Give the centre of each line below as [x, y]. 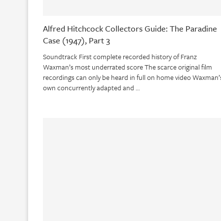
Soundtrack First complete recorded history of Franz [120, 57]
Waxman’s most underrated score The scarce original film [128, 67]
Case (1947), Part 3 [76, 40]
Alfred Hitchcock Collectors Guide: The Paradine [130, 29]
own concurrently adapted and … [91, 88]
